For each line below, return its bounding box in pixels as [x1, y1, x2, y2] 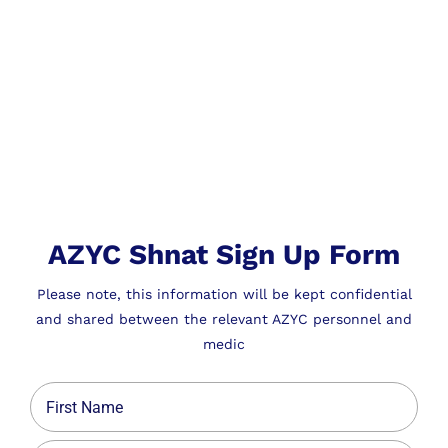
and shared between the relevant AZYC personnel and [36, 311, 412, 328]
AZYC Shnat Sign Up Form [48, 238, 400, 272]
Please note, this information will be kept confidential [36, 286, 412, 303]
